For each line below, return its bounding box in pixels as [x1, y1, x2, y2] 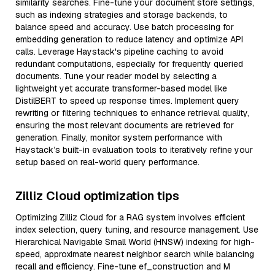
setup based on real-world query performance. [15, 157, 199, 168]
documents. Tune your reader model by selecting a [15, 71, 217, 82]
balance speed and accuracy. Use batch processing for [15, 21, 234, 33]
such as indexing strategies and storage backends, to [15, 9, 228, 20]
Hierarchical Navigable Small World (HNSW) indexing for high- [15, 236, 255, 247]
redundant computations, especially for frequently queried [15, 58, 243, 69]
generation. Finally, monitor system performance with [15, 132, 222, 143]
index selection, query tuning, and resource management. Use [15, 224, 258, 235]
